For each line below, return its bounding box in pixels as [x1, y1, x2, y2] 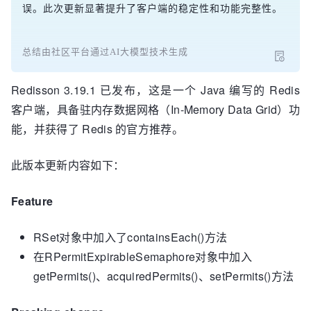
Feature [11, 193, 53, 209]
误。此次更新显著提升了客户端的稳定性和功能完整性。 [22, 3, 283, 14]
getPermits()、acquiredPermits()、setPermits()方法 [33, 268, 294, 284]
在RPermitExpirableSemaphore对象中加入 [33, 249, 252, 264]
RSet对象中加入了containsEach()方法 [33, 229, 228, 245]
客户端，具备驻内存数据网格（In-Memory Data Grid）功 [11, 101, 300, 117]
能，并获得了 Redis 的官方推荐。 [11, 121, 184, 137]
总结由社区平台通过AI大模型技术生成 [22, 47, 188, 57]
